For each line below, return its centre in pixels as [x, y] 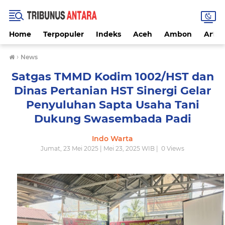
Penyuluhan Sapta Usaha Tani [113, 105]
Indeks [108, 34]
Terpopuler [64, 34]
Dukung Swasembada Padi [113, 119]
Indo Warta [113, 139]
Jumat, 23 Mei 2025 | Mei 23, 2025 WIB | [100, 148]
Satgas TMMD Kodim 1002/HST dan [113, 77]
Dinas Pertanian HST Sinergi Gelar [113, 91]
